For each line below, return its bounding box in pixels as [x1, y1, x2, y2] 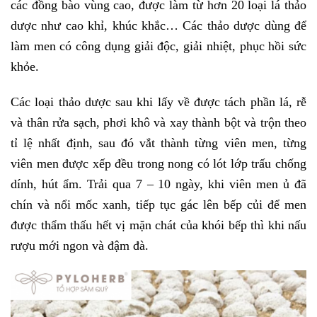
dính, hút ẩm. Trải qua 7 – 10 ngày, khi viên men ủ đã [11, 176, 306, 191]
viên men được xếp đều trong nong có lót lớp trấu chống [11, 156, 306, 171]
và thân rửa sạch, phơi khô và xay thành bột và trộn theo [11, 115, 306, 129]
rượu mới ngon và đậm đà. [11, 238, 149, 253]
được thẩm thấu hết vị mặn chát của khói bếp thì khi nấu [11, 217, 306, 232]
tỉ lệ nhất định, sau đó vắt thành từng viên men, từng [11, 135, 306, 150]
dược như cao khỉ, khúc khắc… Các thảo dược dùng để [11, 18, 306, 33]
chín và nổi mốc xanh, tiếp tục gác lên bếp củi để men [11, 197, 306, 212]
